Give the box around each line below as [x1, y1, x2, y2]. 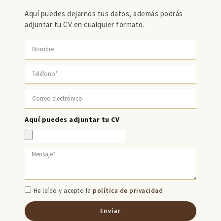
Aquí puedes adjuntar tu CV [25, 115, 119, 124]
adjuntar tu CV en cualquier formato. [25, 20, 145, 30]
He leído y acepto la [33, 186, 93, 195]
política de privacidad [93, 186, 163, 195]
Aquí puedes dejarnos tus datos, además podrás [25, 9, 183, 19]
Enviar [100, 208, 121, 215]
